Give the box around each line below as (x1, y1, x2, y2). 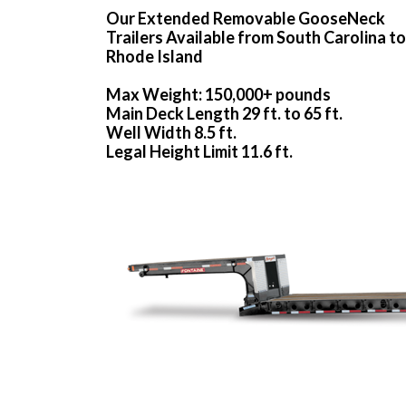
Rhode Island (106, 46, 203, 67)
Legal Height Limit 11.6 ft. (106, 141, 293, 162)
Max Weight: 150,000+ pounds (106, 84, 331, 105)
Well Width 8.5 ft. (106, 122, 237, 143)
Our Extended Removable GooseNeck (106, 8, 385, 29)
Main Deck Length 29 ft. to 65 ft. (106, 103, 343, 124)
